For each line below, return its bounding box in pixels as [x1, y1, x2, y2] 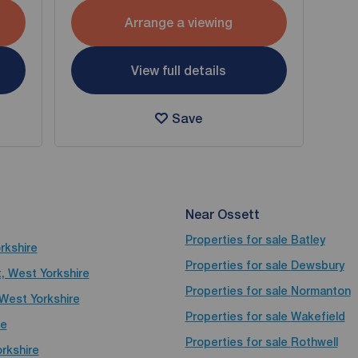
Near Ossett [185, 207, 260, 222]
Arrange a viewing [125, 14, 233, 30]
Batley [290, 233, 325, 246]
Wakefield [290, 310, 345, 323]
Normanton [290, 284, 351, 297]
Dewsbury [290, 259, 344, 272]
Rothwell [290, 336, 338, 348]
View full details [131, 62, 227, 78]
